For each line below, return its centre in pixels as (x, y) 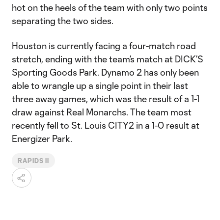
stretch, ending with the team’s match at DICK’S (108, 59)
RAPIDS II (33, 161)
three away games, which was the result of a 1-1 (106, 99)
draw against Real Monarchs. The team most (102, 112)
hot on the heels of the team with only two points (110, 7)
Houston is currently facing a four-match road (104, 46)
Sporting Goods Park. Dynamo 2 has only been (105, 72)
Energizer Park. (42, 138)
